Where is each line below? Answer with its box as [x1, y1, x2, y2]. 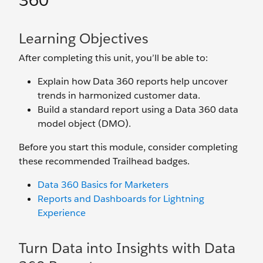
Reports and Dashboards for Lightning [38, 193, 204, 205]
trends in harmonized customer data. [38, 89, 200, 102]
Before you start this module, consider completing [19, 141, 238, 153]
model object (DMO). [38, 117, 131, 130]
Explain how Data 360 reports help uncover [38, 75, 228, 87]
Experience [38, 207, 86, 219]
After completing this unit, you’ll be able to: [19, 52, 208, 64]
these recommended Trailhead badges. [19, 155, 190, 167]
